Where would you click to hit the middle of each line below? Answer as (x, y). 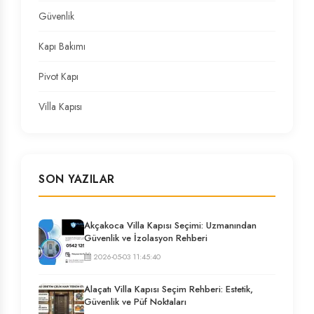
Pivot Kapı (59, 76)
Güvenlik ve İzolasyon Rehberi (146, 238)
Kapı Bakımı (62, 46)
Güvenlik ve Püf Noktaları (135, 301)
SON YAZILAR (77, 179)
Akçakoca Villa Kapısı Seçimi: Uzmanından (170, 225)
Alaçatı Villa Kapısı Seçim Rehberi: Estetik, (169, 289)
